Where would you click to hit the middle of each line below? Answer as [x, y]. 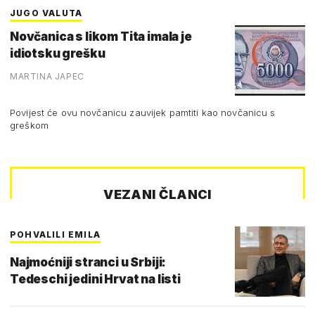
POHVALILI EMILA [55, 234]
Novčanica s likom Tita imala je [101, 36]
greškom [29, 125]
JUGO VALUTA [46, 13]
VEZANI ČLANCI [157, 194]
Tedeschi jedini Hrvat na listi [95, 279]
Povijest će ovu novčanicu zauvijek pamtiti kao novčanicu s [143, 112]
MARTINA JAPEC [47, 76]
